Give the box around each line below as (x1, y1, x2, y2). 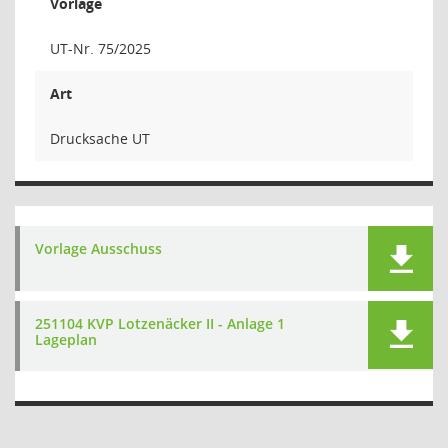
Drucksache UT (50, 129, 150, 148)
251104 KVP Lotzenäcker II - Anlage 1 (35, 314, 285, 333)
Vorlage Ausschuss (35, 239, 162, 258)
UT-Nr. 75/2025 (50, 39, 151, 58)
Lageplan (35, 330, 97, 349)
